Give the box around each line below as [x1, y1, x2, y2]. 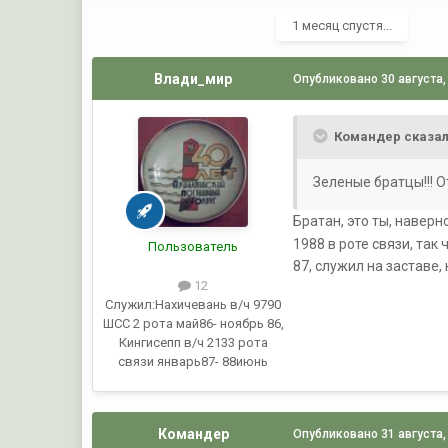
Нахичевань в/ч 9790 [155, 297, 282, 313]
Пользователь [148, 239, 239, 255]
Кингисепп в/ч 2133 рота [118, 335, 268, 351]
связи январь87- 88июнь [118, 354, 269, 370]
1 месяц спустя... [292, 18, 393, 34]
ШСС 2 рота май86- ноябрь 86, [102, 316, 284, 332]
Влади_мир [154, 71, 233, 88]
